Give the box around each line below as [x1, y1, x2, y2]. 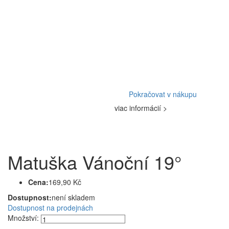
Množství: [8, 213, 39, 223]
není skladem [52, 192, 95, 203]
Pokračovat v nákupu [129, 89, 197, 100]
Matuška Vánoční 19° [8, 149, 181, 175]
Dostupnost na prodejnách [8, 202, 93, 213]
